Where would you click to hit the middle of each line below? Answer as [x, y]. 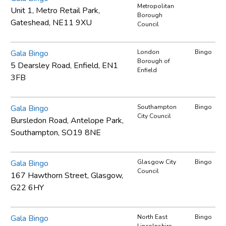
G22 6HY [27, 187]
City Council [154, 116]
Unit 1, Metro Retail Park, [55, 10]
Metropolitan [156, 6]
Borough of [154, 61]
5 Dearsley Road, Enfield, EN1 [64, 65]
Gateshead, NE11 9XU [51, 22]
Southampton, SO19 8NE [56, 132]
